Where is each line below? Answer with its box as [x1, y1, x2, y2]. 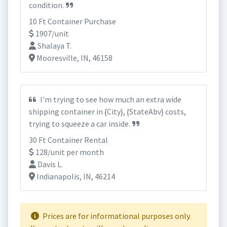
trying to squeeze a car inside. [29, 119, 130, 129]
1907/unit [34, 28, 69, 39]
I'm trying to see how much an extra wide [39, 94, 181, 104]
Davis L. [36, 159, 63, 169]
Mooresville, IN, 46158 [35, 53, 112, 63]
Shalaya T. [36, 41, 71, 51]
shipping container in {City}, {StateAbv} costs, [29, 106, 186, 117]
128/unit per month [34, 147, 104, 157]
